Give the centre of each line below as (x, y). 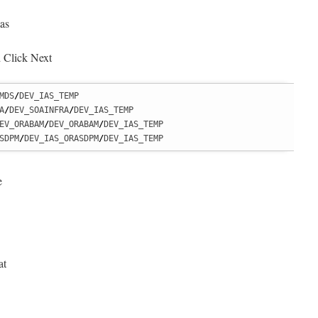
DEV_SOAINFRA (39, 110)
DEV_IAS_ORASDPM (61, 138)
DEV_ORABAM (74, 124)
